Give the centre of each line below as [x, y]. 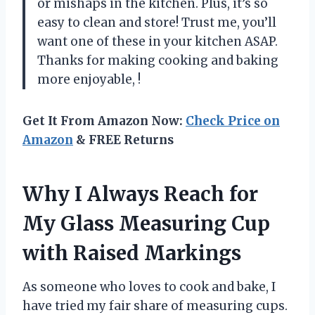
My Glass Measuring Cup [146, 224]
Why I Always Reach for [140, 194]
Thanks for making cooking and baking [158, 61]
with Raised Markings [132, 253]
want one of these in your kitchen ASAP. [157, 42]
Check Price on [233, 121]
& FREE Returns [123, 140]
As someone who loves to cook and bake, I [149, 287]
